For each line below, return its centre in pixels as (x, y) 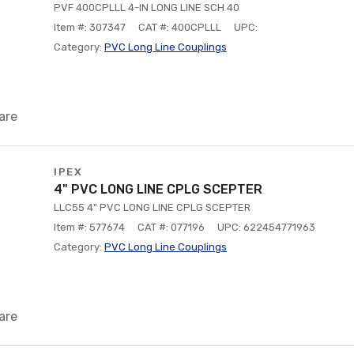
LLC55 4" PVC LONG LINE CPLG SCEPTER (152, 207)
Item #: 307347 (90, 27)
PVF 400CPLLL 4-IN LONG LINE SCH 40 (147, 8)
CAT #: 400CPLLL (180, 27)
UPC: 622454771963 (266, 227)
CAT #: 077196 (171, 227)
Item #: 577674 (89, 227)
